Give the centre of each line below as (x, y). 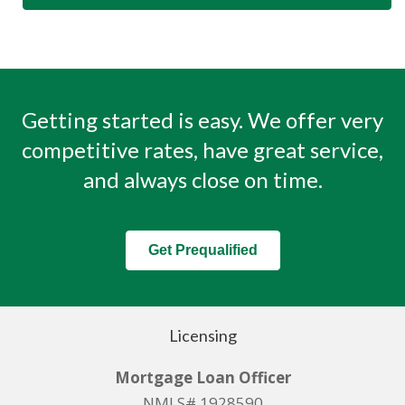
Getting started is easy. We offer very (202, 120)
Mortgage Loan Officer (202, 378)
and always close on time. (202, 180)
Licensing (202, 336)
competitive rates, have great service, (202, 150)
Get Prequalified (202, 250)
